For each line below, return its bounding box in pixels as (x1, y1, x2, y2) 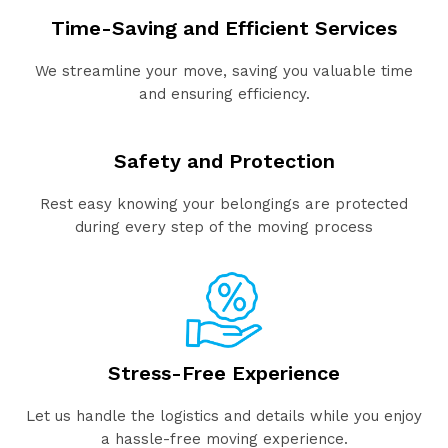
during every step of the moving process (75, 217, 373, 236)
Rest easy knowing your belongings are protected (40, 194, 408, 213)
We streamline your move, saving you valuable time (35, 61, 413, 80)
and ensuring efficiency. (138, 84, 310, 103)
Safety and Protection (113, 148, 335, 173)
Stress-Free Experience (108, 360, 340, 385)
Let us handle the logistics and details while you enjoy (26, 406, 422, 425)
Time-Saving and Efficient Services (51, 15, 397, 40)
